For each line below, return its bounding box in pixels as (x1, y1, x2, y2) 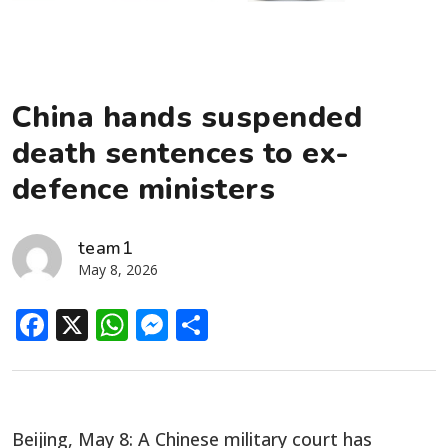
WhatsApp (128, 302, 286, 346)
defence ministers (12, 168, 276, 210)
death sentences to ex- (12, 132, 350, 174)
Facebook (48, 302, 193, 346)
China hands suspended (12, 96, 363, 138)
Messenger (168, 302, 337, 346)
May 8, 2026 (78, 259, 158, 279)
